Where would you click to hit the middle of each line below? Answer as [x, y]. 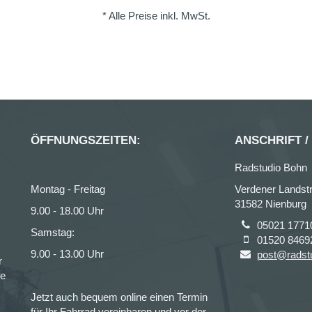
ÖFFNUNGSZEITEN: [86, 140]
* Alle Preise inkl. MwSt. [156, 16]
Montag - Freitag [68, 189]
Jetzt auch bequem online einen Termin [119, 297]
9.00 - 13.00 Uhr [67, 254]
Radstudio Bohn [271, 167]
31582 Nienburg [270, 204]
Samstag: [53, 232]
